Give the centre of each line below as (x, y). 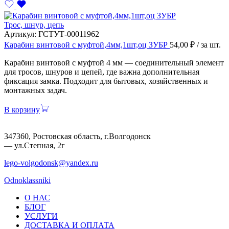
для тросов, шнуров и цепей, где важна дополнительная (102, 72)
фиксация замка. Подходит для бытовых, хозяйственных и (106, 81)
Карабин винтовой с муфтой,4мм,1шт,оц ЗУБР (87, 44)
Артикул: (21, 34)
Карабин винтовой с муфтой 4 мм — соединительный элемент (114, 62)
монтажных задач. (36, 90)
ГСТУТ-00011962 (69, 34)
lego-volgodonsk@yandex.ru (51, 163)
